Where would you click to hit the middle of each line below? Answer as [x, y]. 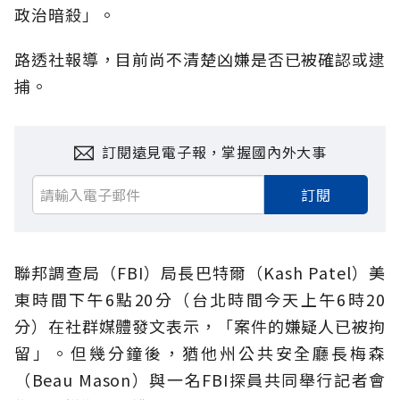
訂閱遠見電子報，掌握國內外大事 [214, 152]
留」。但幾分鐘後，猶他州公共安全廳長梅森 [200, 353]
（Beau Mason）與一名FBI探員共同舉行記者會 [200, 380]
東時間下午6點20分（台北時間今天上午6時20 [200, 300]
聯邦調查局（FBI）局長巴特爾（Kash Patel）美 [200, 273]
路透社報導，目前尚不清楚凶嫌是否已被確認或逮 [200, 59]
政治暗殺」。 [65, 15]
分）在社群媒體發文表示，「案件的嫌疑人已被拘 [200, 326]
